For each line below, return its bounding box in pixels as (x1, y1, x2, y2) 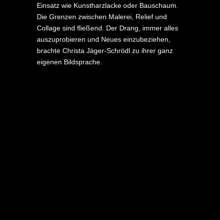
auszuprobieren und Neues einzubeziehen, (36, 35, 170, 43)
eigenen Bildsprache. (36, 57, 102, 66)
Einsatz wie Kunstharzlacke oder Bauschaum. (36, 1, 178, 9)
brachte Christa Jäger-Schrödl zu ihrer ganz (36, 46, 173, 55)
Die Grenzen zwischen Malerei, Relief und (36, 12, 167, 21)
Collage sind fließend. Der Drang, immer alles (36, 24, 178, 32)
